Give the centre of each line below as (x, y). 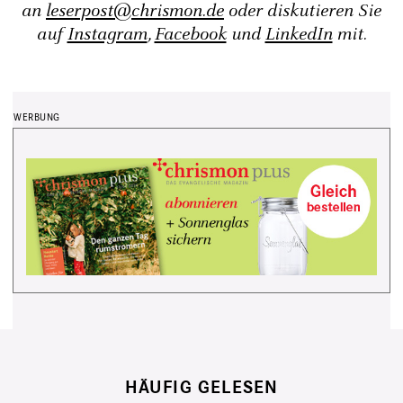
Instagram (107, 34)
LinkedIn (299, 34)
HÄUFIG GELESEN (201, 388)
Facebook (190, 34)
